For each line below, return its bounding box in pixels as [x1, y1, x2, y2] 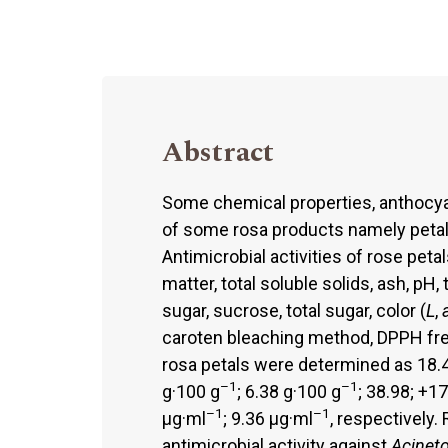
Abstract [162, 130, 274, 174]
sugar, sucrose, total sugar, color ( [162, 299, 426, 321]
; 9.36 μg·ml [223, 407, 313, 429]
